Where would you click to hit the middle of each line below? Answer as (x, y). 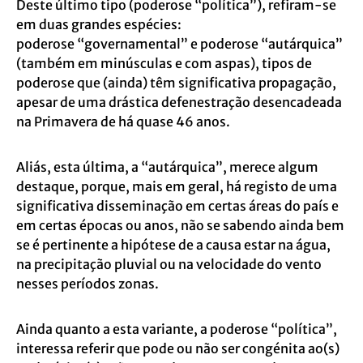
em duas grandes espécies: (99, 24)
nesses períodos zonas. (88, 284)
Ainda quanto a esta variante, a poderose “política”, (177, 329)
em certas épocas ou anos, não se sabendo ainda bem (180, 225)
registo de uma (290, 186)
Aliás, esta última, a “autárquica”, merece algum (167, 167)
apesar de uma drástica (89, 102)
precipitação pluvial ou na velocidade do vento (178, 264)
